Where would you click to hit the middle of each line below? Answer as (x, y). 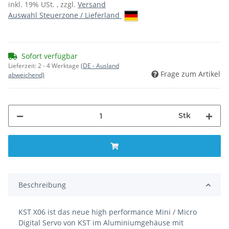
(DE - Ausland (100, 66)
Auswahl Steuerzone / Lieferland (65, 15)
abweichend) (26, 75)
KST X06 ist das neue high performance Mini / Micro (108, 212)
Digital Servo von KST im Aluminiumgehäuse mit (101, 223)
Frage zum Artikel (190, 74)
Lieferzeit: (23, 66)
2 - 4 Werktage (59, 66)
